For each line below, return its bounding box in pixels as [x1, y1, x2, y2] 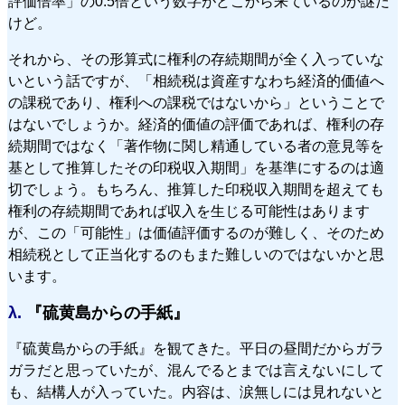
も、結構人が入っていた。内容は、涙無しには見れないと [8, 383, 384, 400]
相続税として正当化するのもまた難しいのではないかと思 [8, 246, 384, 262]
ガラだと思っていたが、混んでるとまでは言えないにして [8, 362, 384, 378]
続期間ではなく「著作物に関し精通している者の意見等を [8, 137, 384, 154]
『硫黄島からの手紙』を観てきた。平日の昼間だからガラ [8, 340, 384, 356]
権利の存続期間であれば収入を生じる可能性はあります [8, 202, 370, 219]
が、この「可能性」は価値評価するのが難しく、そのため [8, 224, 384, 240]
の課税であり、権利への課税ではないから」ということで [8, 94, 384, 110]
